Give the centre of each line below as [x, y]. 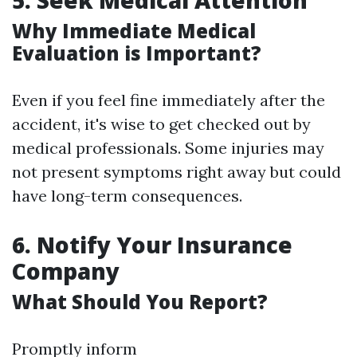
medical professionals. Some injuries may [168, 148]
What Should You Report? [140, 302]
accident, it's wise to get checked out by [161, 124]
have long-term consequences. [127, 196]
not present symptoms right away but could [177, 172]
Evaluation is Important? [137, 53]
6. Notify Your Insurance [152, 245]
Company [66, 271]
